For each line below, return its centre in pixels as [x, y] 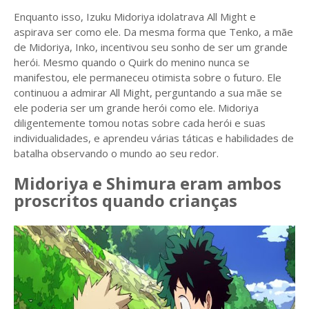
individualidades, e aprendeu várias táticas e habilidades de [154, 138]
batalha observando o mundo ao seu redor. [116, 153]
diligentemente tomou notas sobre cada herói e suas [140, 123]
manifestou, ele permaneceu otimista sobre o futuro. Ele [148, 77]
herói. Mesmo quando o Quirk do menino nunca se [132, 62]
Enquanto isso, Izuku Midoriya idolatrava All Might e [135, 17]
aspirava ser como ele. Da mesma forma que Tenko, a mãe [153, 32]
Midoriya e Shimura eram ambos [148, 183]
